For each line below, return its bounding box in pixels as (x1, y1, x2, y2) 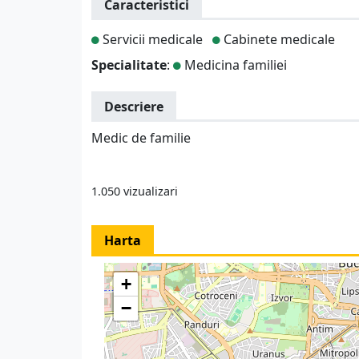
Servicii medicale (99, 30, 203, 48)
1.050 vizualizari (91, 183, 178, 199)
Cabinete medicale (220, 30, 335, 48)
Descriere (104, 98, 163, 115)
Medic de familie (91, 129, 191, 147)
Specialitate (91, 56, 167, 74)
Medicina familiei (181, 56, 287, 74)
